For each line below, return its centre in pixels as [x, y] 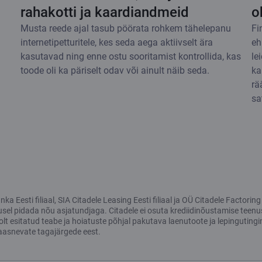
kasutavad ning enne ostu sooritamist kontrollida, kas [131, 56]
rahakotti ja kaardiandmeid [105, 12]
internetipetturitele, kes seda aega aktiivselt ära [117, 42]
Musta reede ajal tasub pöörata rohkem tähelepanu [126, 28]
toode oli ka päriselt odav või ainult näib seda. [115, 70]
